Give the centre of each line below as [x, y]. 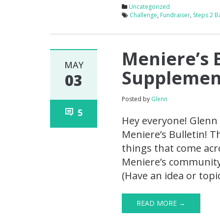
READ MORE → [161, 203]
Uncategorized [150, 7]
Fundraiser [175, 15]
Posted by [137, 99]
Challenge [144, 15]
